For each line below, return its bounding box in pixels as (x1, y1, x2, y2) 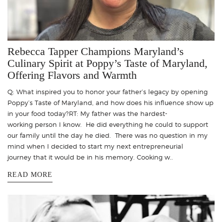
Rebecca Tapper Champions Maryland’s (7, 45, 184, 58)
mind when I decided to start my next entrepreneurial (7, 142, 183, 151)
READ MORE (7, 171, 53, 179)
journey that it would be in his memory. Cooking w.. (7, 153, 173, 162)
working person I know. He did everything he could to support (7, 120, 208, 129)
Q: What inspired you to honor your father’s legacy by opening (7, 88, 208, 96)
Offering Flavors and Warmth (7, 69, 137, 82)
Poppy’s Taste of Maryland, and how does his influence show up (7, 99, 214, 107)
